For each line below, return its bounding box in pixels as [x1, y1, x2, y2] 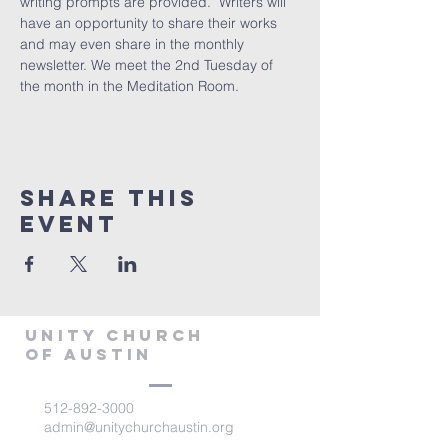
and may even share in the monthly [20, 35, 248, 53]
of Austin [25, 344, 153, 364]
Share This [20, 184, 198, 212]
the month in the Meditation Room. [20, 77, 239, 95]
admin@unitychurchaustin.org [44, 418, 234, 436]
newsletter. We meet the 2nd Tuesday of [20, 56, 277, 74]
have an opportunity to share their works [20, 14, 281, 32]
